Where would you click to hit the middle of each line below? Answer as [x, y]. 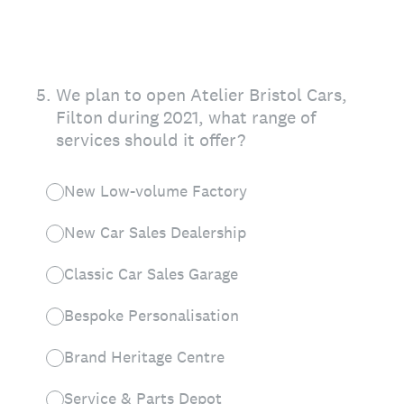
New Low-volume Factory [156, 191]
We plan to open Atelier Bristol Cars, [202, 95]
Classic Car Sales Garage [151, 274]
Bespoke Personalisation [154, 315]
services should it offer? [151, 140]
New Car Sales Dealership [160, 232]
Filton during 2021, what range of [186, 117]
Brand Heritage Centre [144, 357]
